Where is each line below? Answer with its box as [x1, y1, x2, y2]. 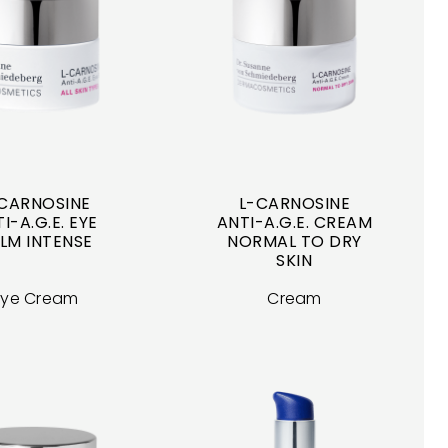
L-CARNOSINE [238, 192, 351, 216]
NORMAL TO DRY [227, 230, 362, 254]
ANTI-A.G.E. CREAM [216, 211, 373, 235]
